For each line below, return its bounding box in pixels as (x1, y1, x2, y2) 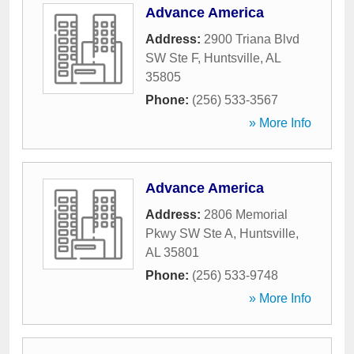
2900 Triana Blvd (204, 32, 299, 46)
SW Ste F (145, 51, 198, 65)
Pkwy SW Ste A (145, 227, 233, 240)
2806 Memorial (204, 208, 288, 221)
